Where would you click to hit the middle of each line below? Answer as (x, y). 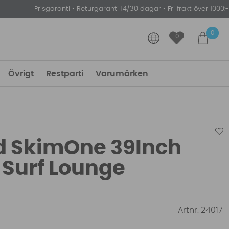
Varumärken (122, 74)
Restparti (65, 74)
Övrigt (21, 74)
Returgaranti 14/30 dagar (119, 9)
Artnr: (190, 210)
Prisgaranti (53, 9)
